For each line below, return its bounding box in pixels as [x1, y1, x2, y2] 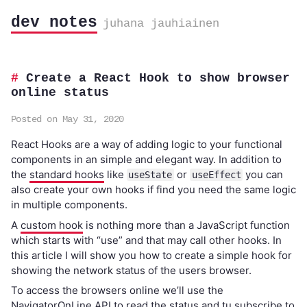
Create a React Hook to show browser [25, 71, 290, 85]
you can [243, 168, 284, 181]
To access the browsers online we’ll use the [10, 284, 223, 297]
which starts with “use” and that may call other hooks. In [10, 233, 282, 247]
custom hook [20, 218, 83, 232]
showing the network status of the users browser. [10, 263, 251, 277]
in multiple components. [10, 198, 127, 211]
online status [10, 86, 109, 99]
